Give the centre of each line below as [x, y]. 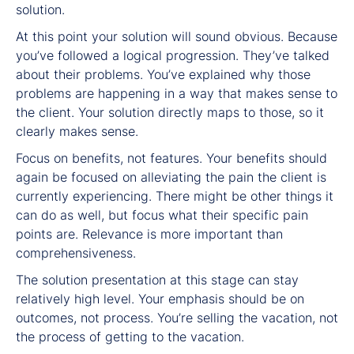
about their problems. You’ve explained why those [163, 74]
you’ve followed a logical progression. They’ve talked [173, 55]
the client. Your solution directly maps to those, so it [170, 112]
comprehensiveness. [76, 252]
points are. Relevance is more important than [149, 233]
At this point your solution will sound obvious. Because [177, 36]
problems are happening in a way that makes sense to [177, 93]
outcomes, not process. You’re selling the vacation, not [177, 317]
